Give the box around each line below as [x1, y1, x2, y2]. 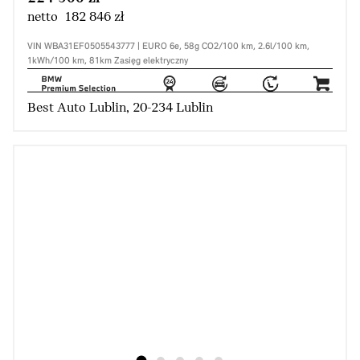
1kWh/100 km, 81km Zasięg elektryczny [27, 56, 188, 67]
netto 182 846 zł [27, 10, 124, 26]
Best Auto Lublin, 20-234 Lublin [27, 100, 213, 117]
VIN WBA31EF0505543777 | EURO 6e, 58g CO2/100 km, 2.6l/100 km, [27, 42, 309, 52]
